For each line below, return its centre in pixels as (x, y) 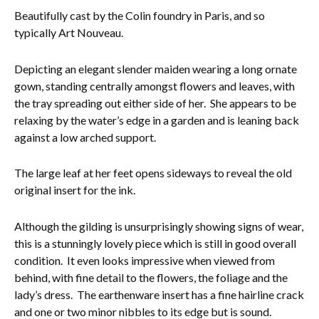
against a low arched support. (85, 137)
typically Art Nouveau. (71, 33)
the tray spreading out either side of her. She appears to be (155, 103)
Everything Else (159, 30)
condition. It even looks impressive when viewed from (145, 261)
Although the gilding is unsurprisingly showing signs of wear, (159, 226)
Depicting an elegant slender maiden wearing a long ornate (156, 68)
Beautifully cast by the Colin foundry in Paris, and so (140, 16)
